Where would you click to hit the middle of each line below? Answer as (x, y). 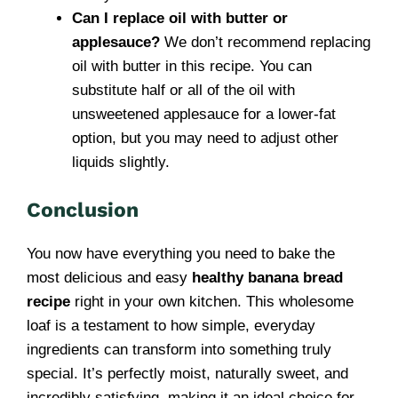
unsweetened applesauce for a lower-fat (204, 114)
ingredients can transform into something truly (179, 349)
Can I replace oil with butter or (180, 18)
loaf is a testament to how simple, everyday (171, 325)
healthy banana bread (267, 277)
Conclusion (83, 210)
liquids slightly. (121, 162)
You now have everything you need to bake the (181, 253)
